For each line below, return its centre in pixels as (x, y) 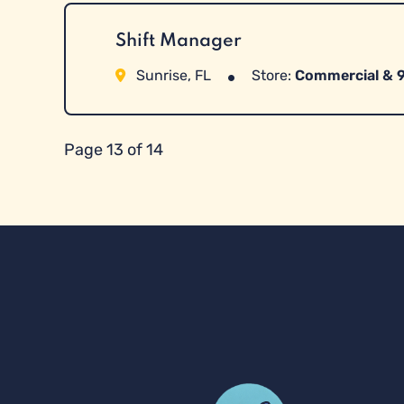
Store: (271, 75)
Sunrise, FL (173, 75)
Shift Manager (178, 41)
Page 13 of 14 (113, 150)
